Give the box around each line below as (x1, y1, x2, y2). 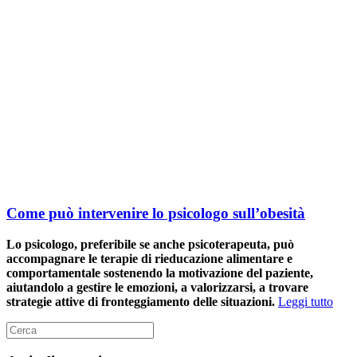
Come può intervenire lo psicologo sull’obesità (6, 205, 305, 222)
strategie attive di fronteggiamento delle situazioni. (6, 294, 275, 308)
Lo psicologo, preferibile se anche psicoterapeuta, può (6, 237, 294, 251)
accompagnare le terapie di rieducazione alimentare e (6, 251, 292, 265)
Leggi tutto (278, 294, 333, 308)
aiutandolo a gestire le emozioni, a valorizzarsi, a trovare (6, 280, 308, 294)
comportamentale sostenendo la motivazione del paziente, (6, 265, 313, 280)
